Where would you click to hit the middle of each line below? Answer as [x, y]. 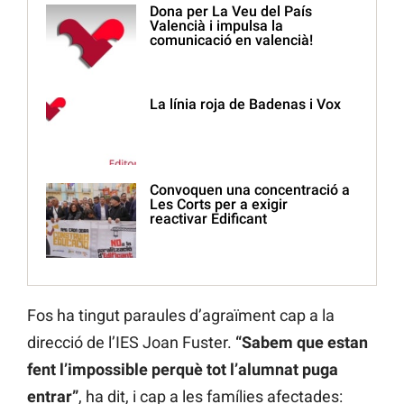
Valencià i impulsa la [216, 26]
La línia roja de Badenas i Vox [245, 105]
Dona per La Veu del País [231, 12]
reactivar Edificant [208, 219]
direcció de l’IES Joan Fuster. [131, 343]
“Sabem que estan [302, 343]
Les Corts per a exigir [219, 205]
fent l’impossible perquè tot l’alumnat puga [183, 370]
